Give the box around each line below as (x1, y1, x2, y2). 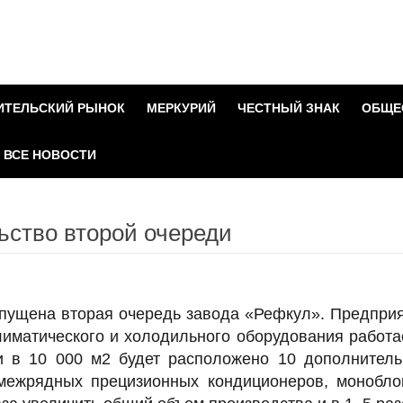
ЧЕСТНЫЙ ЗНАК (237, 100, 340, 115)
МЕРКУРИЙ (147, 100, 216, 115)
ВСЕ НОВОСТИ (4, 147, 96, 162)
